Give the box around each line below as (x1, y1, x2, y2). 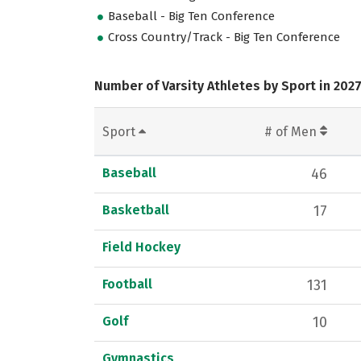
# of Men (264, 123, 320, 139)
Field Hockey (102, 239, 180, 255)
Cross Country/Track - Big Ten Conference (108, 30, 341, 45)
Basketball (102, 201, 169, 218)
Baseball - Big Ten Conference (108, 9, 276, 24)
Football (102, 276, 152, 292)
